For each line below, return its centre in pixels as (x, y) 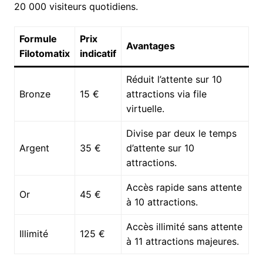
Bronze (35, 94)
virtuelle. (145, 108)
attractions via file (166, 94)
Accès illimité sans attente (184, 226)
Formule (38, 38)
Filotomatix (44, 53)
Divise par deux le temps (181, 133)
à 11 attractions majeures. (182, 241)
